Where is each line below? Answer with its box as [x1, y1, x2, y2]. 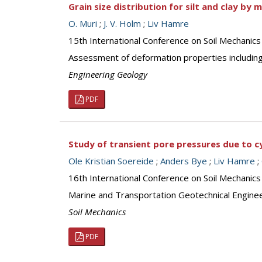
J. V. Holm [104, 18, 141, 29]
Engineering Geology [68, 68, 147, 80]
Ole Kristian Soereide [68, 155, 154, 167]
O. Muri [68, 18, 97, 29]
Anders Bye [160, 155, 207, 167]
